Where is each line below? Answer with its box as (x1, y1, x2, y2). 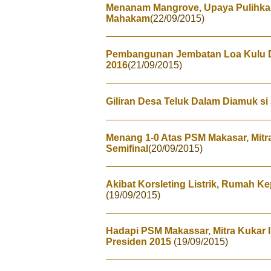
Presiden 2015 (106, 237, 174, 247)
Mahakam (106, 13, 150, 24)
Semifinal (106, 143, 148, 154)
